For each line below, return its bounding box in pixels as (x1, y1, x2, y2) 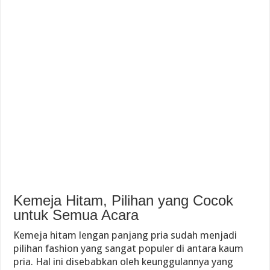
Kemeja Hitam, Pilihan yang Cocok (13, 192, 234, 209)
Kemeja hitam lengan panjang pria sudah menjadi (13, 229, 237, 241)
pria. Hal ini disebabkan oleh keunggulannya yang (13, 256, 234, 268)
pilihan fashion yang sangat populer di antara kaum (13, 242, 244, 254)
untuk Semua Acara (13, 207, 139, 223)
